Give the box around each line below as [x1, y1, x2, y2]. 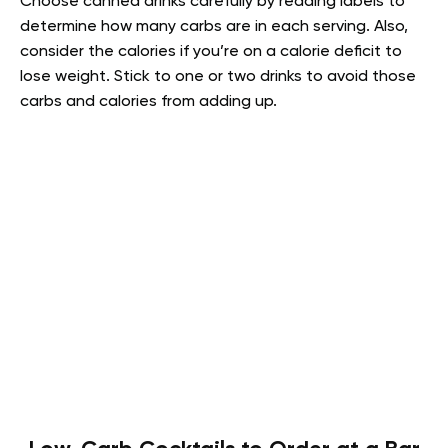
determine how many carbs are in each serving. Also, [20, 19, 408, 36]
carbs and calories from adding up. [20, 94, 277, 111]
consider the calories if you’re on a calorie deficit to [20, 44, 402, 61]
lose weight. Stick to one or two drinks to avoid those [20, 69, 416, 86]
